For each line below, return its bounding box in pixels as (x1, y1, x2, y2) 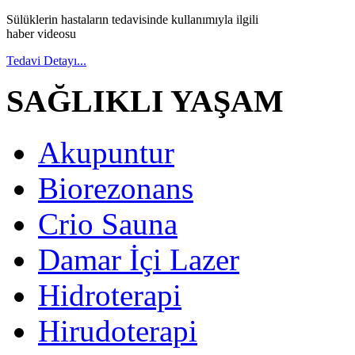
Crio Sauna (38, 207, 177, 241)
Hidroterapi (38, 278, 181, 312)
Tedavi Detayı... (6, 53, 86, 67)
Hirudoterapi (38, 314, 197, 348)
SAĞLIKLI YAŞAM (6, 83, 284, 120)
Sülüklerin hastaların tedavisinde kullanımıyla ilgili (6, 12, 258, 26)
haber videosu (6, 26, 76, 40)
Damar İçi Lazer (38, 242, 239, 277)
